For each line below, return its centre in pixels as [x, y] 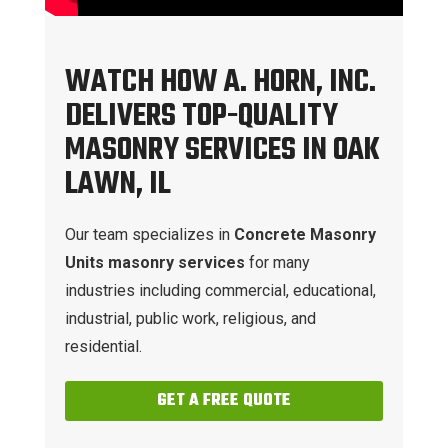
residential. [103, 346]
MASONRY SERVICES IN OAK [222, 150]
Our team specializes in [149, 234]
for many [279, 262]
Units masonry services [156, 262]
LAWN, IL [117, 184]
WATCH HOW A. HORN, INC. [220, 82]
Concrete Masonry [304, 234]
